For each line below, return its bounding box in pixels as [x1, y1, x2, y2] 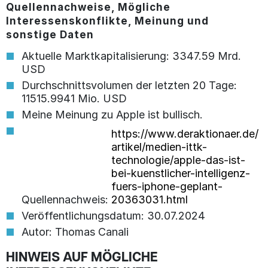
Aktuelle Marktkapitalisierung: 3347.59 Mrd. [21, 50, 241, 63]
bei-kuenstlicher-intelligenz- [111, 167, 250, 180]
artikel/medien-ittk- [111, 141, 207, 154]
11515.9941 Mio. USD [21, 92, 127, 105]
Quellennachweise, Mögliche [5, 1, 170, 14]
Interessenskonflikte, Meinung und [5, 15, 209, 28]
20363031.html [111, 193, 188, 206]
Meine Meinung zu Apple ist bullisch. [21, 108, 203, 121]
